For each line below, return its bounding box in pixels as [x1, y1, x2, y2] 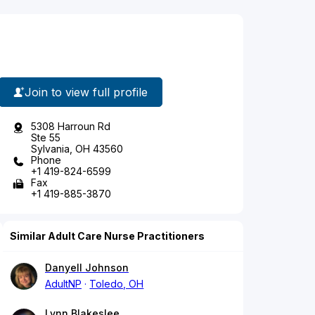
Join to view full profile [25, 84, 148, 99]
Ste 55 [31, 131, 60, 144]
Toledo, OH [89, 278, 144, 290]
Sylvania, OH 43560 [31, 143, 123, 155]
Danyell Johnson [45, 262, 129, 274]
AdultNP [45, 278, 82, 290]
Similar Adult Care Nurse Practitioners [10, 230, 205, 243]
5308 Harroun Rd [31, 120, 110, 133]
